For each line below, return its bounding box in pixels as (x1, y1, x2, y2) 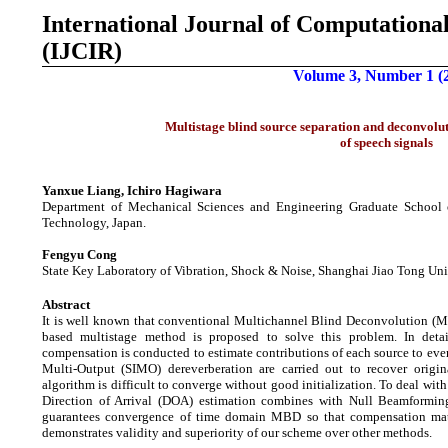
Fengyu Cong (42, 247, 117, 263)
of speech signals (339, 135, 433, 151)
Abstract (42, 297, 90, 313)
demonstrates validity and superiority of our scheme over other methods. (42, 425, 432, 441)
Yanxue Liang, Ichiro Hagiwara (42, 183, 222, 199)
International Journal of (42, 11, 296, 37)
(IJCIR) (42, 38, 122, 64)
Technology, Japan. (42, 215, 146, 231)
